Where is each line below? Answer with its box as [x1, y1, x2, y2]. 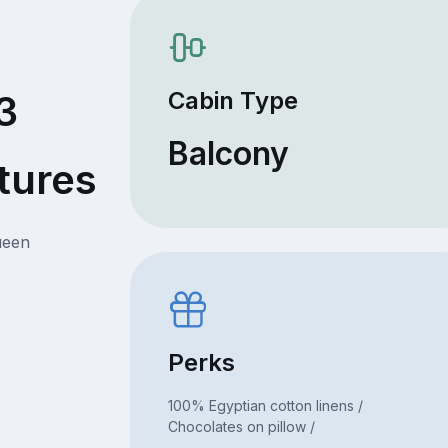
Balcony [167, 134, 289, 174]
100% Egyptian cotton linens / [167, 397, 363, 415]
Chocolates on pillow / [167, 418, 315, 436]
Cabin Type [167, 86, 298, 116]
